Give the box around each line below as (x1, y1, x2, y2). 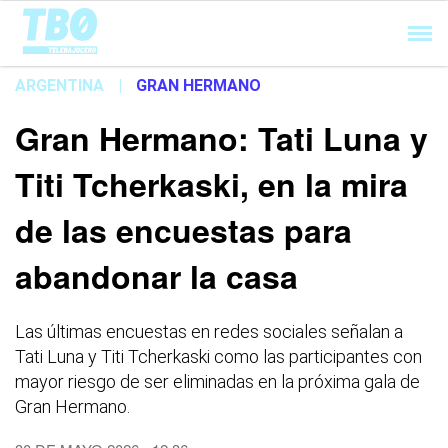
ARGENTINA (15, 76, 104, 95)
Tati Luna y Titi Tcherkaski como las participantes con (15, 346, 422, 367)
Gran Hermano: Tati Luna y (15, 115, 428, 161)
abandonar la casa (15, 253, 298, 299)
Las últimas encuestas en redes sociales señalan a (15, 321, 403, 342)
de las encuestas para (15, 207, 352, 253)
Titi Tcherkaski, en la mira (15, 161, 408, 207)
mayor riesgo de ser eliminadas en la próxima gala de (15, 371, 420, 392)
